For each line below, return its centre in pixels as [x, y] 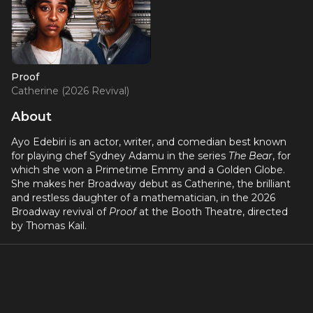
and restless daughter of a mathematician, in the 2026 [143, 197]
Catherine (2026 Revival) [70, 91]
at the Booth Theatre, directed [212, 211]
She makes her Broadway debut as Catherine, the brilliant [151, 183]
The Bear [250, 155]
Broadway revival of [60, 211]
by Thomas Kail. [49, 225]
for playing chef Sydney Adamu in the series [120, 155]
